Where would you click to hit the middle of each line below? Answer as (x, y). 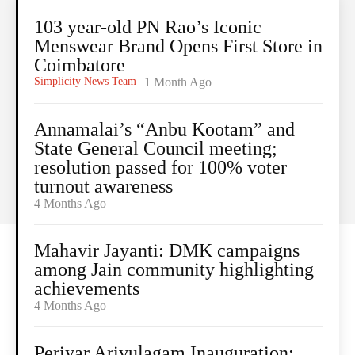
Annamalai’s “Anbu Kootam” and (164, 130)
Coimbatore (80, 65)
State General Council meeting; (156, 149)
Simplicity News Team (85, 82)
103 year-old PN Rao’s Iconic (148, 27)
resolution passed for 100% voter (160, 168)
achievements (87, 289)
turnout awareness (103, 187)
